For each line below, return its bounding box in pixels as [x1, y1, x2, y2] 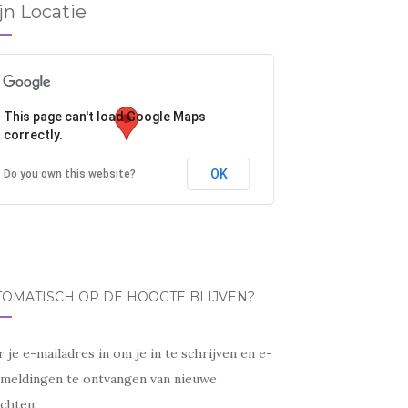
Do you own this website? [3, 168, 136, 180]
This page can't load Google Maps [3, 109, 206, 124]
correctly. [3, 127, 63, 142]
